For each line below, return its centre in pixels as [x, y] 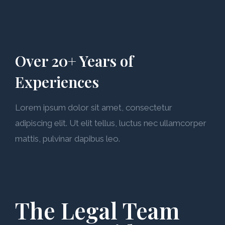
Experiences [57, 82]
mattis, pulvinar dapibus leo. [68, 139]
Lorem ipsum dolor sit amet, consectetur [94, 107]
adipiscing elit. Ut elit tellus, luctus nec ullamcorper [111, 123]
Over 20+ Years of [74, 61]
